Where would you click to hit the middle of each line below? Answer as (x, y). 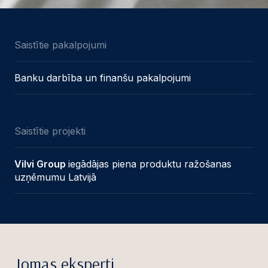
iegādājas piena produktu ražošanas (150, 164)
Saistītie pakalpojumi (60, 45)
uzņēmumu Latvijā (55, 177)
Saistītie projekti (50, 131)
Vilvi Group (41, 164)
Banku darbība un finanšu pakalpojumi (103, 77)
